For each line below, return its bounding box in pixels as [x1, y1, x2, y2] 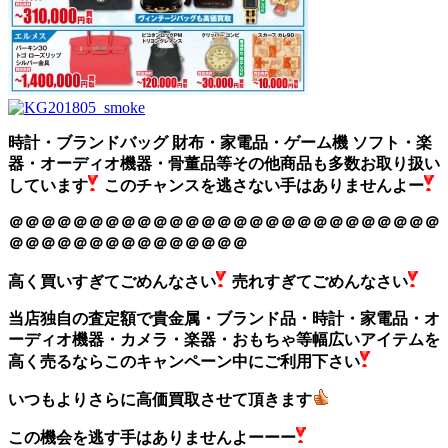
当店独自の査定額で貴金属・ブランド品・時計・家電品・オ [8, 309, 440, 327]
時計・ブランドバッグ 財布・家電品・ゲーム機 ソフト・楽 [8, 133, 432, 151]
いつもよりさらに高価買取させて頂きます [8, 390, 312, 408]
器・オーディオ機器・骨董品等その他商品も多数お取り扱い [8, 154, 440, 172]
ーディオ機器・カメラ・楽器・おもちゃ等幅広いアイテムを [8, 330, 440, 348]
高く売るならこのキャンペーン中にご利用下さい [8, 352, 360, 370]
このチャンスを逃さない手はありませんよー [104, 176, 424, 194]
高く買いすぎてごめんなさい [8, 272, 216, 290]
